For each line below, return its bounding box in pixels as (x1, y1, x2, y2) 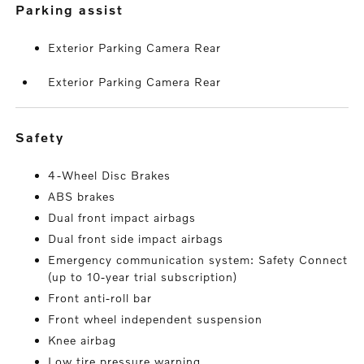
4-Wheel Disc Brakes (48, 167, 171, 182)
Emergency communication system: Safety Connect (48, 252, 349, 266)
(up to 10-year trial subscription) (48, 269, 238, 284)
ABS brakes (48, 188, 116, 203)
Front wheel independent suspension (48, 311, 263, 326)
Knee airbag (48, 332, 117, 347)
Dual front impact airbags (48, 210, 197, 224)
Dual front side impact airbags (48, 231, 224, 245)
